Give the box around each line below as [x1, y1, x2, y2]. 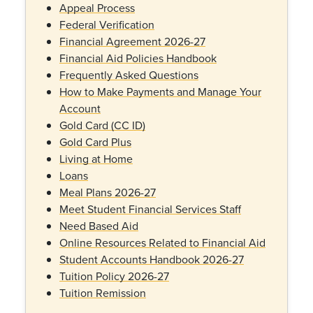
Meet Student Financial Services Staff [59, 201, 241, 217]
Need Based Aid [59, 218, 138, 233]
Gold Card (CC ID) [59, 117, 145, 133]
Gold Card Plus [59, 134, 131, 150]
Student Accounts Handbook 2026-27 [59, 252, 244, 267]
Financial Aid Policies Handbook [59, 50, 217, 66]
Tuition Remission [59, 285, 146, 300]
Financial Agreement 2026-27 [59, 34, 205, 49]
